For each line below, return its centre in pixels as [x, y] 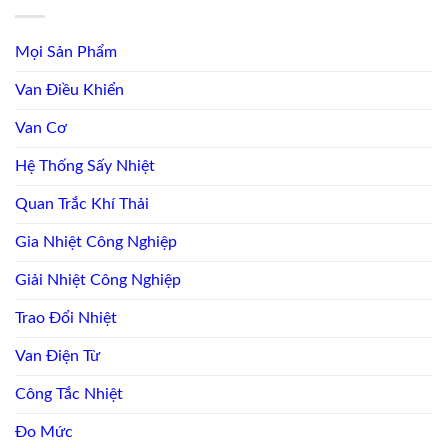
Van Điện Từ [57, 356]
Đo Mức [44, 432]
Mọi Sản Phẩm [66, 52]
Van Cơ [41, 128]
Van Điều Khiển [69, 90]
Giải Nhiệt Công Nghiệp [98, 280]
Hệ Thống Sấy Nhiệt [85, 166]
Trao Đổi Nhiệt [66, 318]
